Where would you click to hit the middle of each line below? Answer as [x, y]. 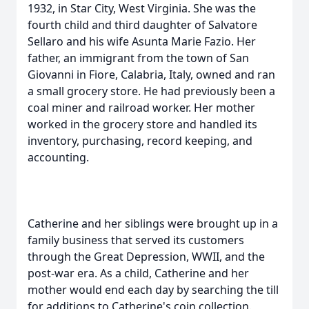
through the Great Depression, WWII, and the [146, 257]
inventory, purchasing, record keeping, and [140, 141]
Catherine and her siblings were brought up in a [153, 223]
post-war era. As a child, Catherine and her [138, 273]
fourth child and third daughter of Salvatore [142, 25]
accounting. [58, 157]
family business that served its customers [136, 240]
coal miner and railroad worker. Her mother [141, 108]
